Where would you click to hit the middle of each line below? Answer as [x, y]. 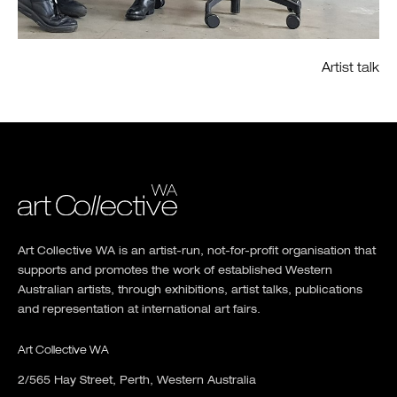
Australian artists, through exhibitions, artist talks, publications [190, 290]
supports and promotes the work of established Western [175, 271]
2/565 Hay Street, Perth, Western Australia [137, 381]
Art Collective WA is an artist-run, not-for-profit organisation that [197, 251]
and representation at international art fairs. [139, 310]
